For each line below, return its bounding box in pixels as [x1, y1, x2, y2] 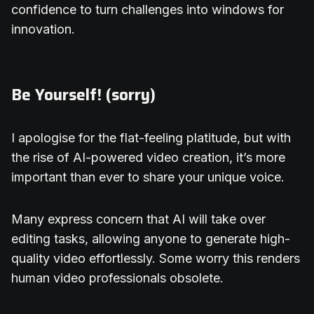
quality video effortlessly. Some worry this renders [11, 251, 300, 266]
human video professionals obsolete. [11, 271, 224, 286]
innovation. [11, 22, 75, 37]
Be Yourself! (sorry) [11, 83, 156, 108]
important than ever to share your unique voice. [11, 170, 285, 185]
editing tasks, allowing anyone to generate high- [11, 231, 290, 247]
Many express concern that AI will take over [11, 212, 266, 227]
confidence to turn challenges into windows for [11, 2, 284, 18]
